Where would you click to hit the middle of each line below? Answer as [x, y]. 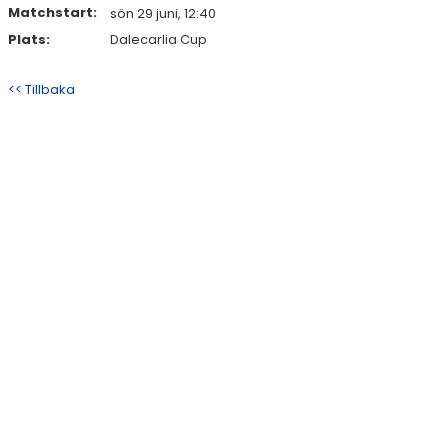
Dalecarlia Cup [158, 39]
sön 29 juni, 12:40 [163, 13]
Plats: [29, 39]
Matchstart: [52, 12]
